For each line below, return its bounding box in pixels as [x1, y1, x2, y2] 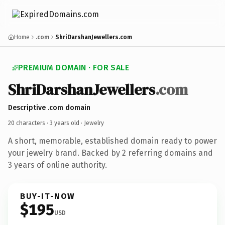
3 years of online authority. [8, 160, 107, 170]
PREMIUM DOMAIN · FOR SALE [18, 63, 129, 72]
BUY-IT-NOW [20, 191, 75, 201]
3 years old [50, 119, 79, 127]
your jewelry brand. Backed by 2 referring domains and [8, 148, 213, 158]
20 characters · [8, 119, 50, 127]
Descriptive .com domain [8, 103, 90, 112]
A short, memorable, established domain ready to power [8, 136, 217, 146]
